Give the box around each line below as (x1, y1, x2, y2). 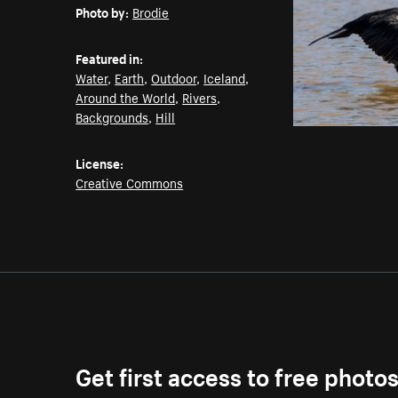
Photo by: (76, 2, 130, 22)
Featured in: (76, 48, 144, 68)
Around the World (76, 87, 176, 107)
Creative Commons (76, 172, 184, 193)
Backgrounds (76, 107, 149, 127)
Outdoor (151, 68, 197, 88)
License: (76, 153, 124, 173)
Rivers (182, 87, 218, 107)
